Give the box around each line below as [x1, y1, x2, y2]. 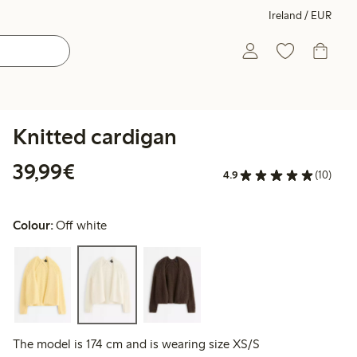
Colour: [13, 218, 53, 233]
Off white [56, 218, 108, 233]
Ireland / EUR [269, 9, 331, 22]
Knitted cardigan [13, 123, 177, 150]
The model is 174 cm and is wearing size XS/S [13, 336, 260, 352]
